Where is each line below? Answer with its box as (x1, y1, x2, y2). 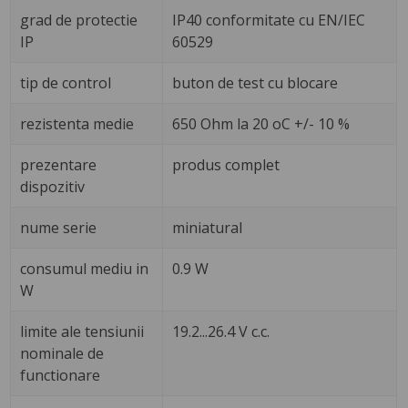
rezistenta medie (20, 114, 135, 135)
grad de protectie (20, 10, 138, 31)
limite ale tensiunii (20, 321, 145, 342)
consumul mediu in (20, 259, 149, 280)
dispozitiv (20, 177, 86, 198)
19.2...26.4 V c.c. (172, 321, 270, 342)
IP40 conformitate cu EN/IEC (172, 10, 366, 31)
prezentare (20, 155, 97, 176)
